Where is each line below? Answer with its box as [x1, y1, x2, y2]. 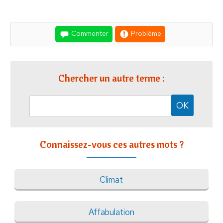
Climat [100, 174, 123, 186]
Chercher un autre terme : [58, 72, 165, 85]
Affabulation [88, 207, 134, 218]
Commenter [70, 29, 109, 38]
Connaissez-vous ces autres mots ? [39, 138, 184, 151]
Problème [129, 29, 161, 38]
